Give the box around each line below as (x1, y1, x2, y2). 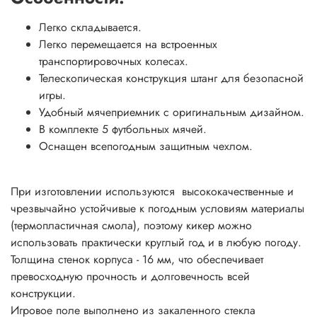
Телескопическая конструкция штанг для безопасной (39, 70, 304, 87)
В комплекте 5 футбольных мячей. (39, 121, 207, 138)
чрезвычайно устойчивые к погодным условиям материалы (11, 200, 304, 217)
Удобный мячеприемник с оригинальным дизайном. (39, 104, 304, 121)
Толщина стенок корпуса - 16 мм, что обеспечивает (11, 251, 263, 268)
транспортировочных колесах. (39, 53, 188, 70)
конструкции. (11, 285, 76, 302)
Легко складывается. (39, 19, 142, 36)
